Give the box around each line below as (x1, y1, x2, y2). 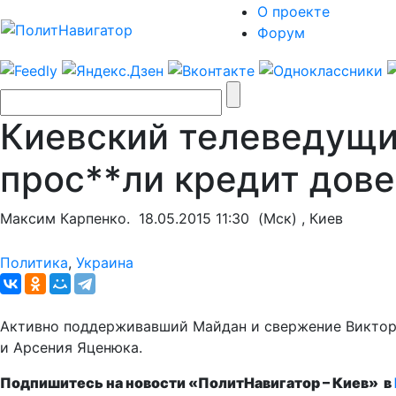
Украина (76, 253, 133, 271)
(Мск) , (249, 209, 309, 227)
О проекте (257, 3, 330, 20)
